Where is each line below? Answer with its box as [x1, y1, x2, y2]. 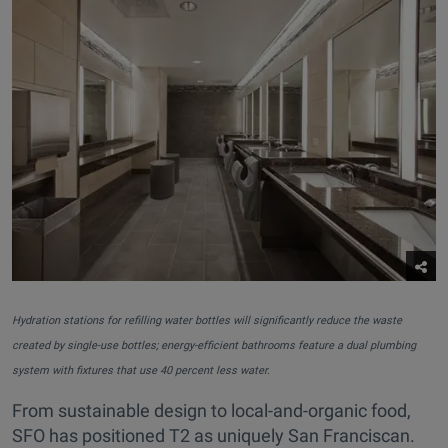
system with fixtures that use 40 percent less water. [12, 363, 270, 377]
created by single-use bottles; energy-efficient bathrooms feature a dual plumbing [12, 338, 416, 352]
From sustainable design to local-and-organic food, [12, 399, 411, 421]
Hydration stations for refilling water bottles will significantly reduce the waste [12, 313, 402, 327]
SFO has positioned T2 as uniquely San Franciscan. [12, 424, 415, 446]
